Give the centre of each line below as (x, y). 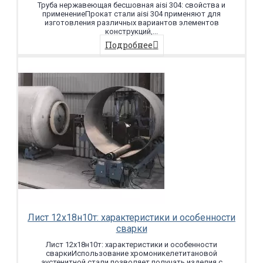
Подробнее (129, 45)
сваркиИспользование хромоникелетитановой (131, 254)
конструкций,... (131, 32)
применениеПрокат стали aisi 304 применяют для (131, 14)
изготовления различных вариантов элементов (131, 23)
